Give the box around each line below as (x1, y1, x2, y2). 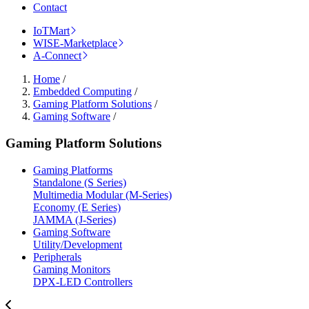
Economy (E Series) (33, 201, 121, 213)
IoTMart (33, 25, 70, 37)
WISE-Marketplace (33, 37, 117, 50)
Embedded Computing (33, 86, 132, 98)
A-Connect (33, 50, 81, 62)
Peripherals (33, 250, 81, 263)
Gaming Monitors (33, 263, 110, 275)
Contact (33, 1, 67, 14)
